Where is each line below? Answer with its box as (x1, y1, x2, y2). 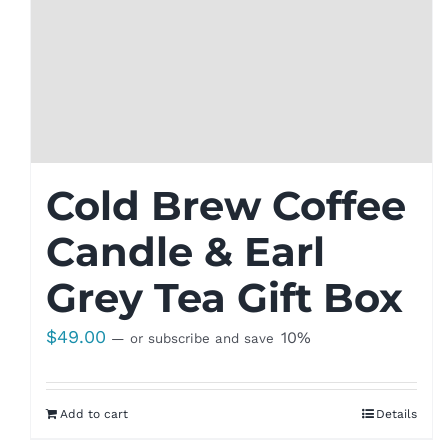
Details (376, 407, 418, 422)
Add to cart (59, 407, 128, 422)
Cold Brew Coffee (45, 181, 406, 231)
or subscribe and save (124, 331, 279, 347)
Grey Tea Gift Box (45, 273, 403, 323)
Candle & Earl (45, 227, 325, 277)
